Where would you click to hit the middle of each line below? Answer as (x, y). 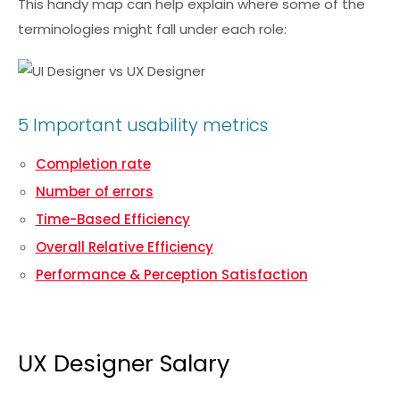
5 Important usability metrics (143, 125)
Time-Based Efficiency (112, 219)
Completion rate (93, 163)
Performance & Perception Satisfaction (171, 274)
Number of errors (94, 191)
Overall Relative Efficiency (124, 246)
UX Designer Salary (124, 363)
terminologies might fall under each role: (152, 29)
